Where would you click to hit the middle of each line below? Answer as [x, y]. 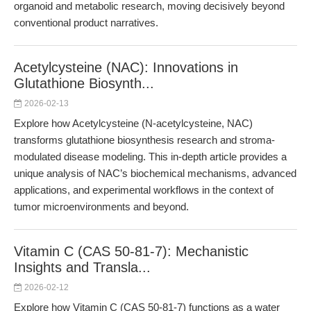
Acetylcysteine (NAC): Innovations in [126, 67]
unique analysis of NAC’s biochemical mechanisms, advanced [155, 173]
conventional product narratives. [86, 23]
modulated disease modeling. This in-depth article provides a [150, 157]
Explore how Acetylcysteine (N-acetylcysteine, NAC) [133, 123]
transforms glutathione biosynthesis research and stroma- [144, 140]
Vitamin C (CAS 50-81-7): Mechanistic [131, 251]
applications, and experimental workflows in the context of [144, 190]
